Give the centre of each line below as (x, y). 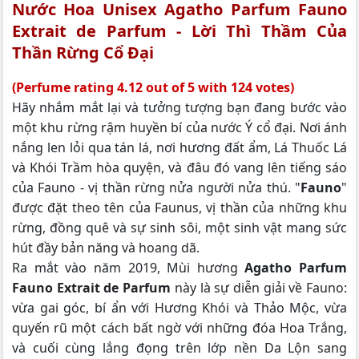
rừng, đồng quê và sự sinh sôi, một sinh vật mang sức (179, 227)
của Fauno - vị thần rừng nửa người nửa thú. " (156, 187)
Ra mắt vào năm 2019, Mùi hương (129, 267)
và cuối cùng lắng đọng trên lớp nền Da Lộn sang (179, 347)
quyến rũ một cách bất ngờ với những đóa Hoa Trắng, (179, 327)
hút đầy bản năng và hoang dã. (106, 247)
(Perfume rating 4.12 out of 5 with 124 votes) (153, 87)
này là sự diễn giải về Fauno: (261, 287)
